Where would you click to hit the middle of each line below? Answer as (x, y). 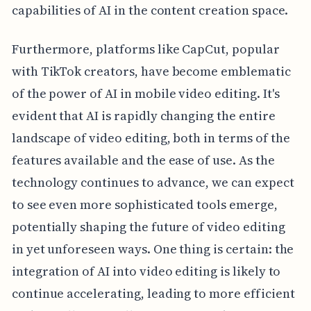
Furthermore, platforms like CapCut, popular (145, 49)
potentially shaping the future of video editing (148, 226)
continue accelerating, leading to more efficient (153, 293)
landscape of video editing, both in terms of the (151, 137)
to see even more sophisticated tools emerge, (144, 204)
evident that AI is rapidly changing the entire (143, 115)
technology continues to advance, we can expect (153, 182)
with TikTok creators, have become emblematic (151, 71)
